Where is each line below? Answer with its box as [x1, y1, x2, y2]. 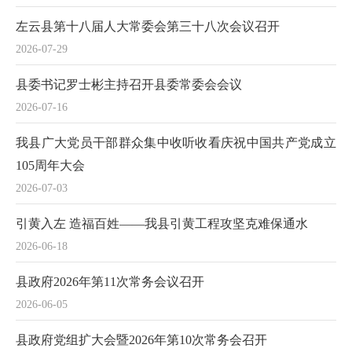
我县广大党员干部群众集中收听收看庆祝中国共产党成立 [16, 136, 336, 149]
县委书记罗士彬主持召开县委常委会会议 [16, 78, 242, 91]
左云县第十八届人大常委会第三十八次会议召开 [16, 20, 280, 33]
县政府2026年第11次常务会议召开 [16, 275, 204, 288]
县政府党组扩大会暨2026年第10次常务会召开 [16, 333, 267, 346]
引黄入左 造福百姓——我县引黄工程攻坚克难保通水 [16, 217, 308, 230]
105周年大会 [16, 159, 85, 172]
